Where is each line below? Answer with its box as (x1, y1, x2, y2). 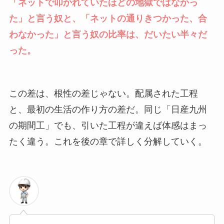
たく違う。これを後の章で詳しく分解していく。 (8, 136, 207, 146)
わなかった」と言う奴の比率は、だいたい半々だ (8, 29, 207, 39)
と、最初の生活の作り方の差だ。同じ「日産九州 (8, 104, 207, 114)
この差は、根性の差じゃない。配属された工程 (8, 88, 198, 98)
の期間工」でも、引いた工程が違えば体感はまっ (8, 120, 207, 130)
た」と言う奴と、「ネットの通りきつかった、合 (8, 13, 207, 23)
